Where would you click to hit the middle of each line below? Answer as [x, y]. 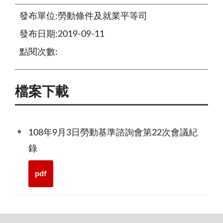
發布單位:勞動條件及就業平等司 [83, 16]
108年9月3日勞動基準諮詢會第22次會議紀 [113, 133]
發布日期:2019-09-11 [62, 34]
